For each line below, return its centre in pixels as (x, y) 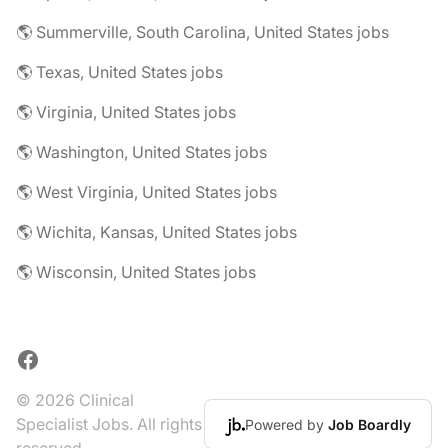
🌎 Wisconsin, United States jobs (136, 272)
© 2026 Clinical (75, 400)
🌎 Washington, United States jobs (141, 152)
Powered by (286, 424)
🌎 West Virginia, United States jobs (146, 192)
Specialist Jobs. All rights (109, 424)
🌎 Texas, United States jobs (119, 72)
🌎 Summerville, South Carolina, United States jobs (202, 32)
